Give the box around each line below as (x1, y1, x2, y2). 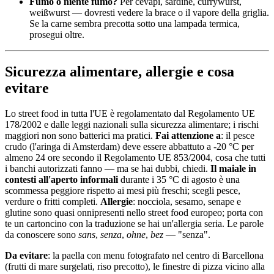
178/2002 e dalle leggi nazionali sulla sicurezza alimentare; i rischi (5, 119, 259, 130)
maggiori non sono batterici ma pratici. (5, 130, 155, 141)
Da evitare (5, 250, 48, 261)
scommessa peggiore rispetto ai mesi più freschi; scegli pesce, (5, 185, 240, 196)
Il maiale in (210, 163, 256, 174)
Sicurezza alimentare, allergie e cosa (5, 63, 234, 80)
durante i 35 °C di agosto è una (118, 174, 240, 185)
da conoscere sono (5, 229, 78, 240)
